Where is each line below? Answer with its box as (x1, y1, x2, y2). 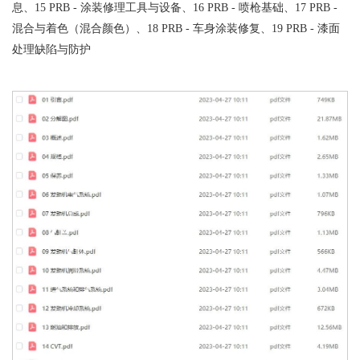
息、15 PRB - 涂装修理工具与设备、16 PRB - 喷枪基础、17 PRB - (12, 2, 337, 14)
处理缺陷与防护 (12, 43, 91, 55)
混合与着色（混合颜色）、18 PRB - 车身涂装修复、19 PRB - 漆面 (12, 22, 340, 35)
